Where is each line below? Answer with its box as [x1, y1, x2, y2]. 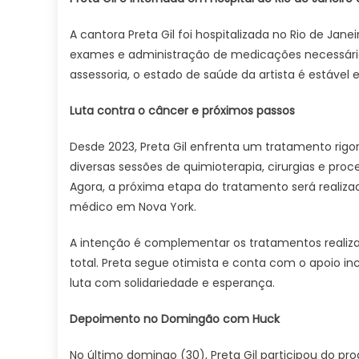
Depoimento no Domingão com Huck [70, 311, 280, 327]
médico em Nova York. [70, 199, 196, 215]
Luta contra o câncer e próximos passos [70, 103, 295, 119]
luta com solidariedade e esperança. [70, 275, 275, 291]
